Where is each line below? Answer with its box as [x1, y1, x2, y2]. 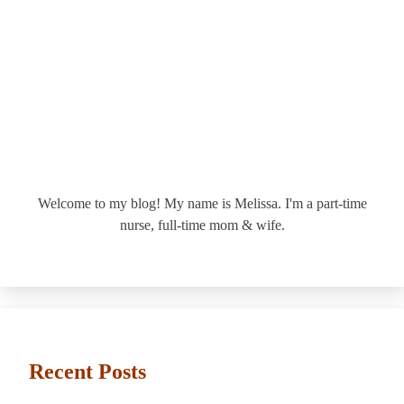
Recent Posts [29, 360, 146, 384]
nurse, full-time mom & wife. [119, 217, 285, 234]
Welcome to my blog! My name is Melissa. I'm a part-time [37, 196, 367, 212]
